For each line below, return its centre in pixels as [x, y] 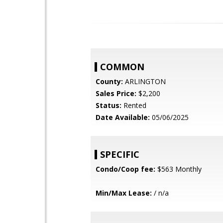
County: [109, 81]
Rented [134, 105]
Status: [109, 105]
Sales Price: [116, 93]
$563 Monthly [178, 169]
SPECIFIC [120, 154]
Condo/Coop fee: [125, 169]
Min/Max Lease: [124, 193]
